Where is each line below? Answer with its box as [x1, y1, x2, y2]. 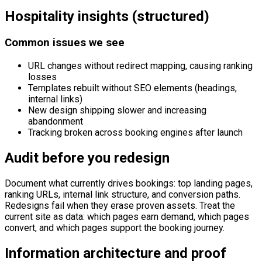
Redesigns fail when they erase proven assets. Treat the [5, 199, 235, 211]
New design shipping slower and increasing [28, 104, 206, 116]
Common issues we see [5, 36, 125, 50]
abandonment [28, 115, 83, 127]
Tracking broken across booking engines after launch [28, 126, 243, 138]
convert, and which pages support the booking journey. [5, 222, 225, 233]
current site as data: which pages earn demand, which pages [5, 211, 249, 222]
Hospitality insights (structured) [5, 8, 209, 25]
